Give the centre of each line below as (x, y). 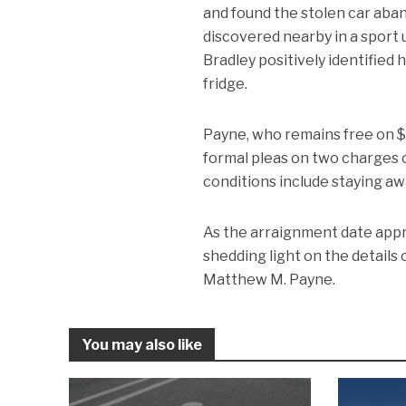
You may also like (141, 345)
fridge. (226, 84)
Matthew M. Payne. (270, 280)
